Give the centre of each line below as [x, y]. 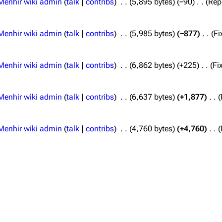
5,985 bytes [152, 33]
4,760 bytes [152, 129]
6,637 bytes [152, 97]
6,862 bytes [152, 65]
